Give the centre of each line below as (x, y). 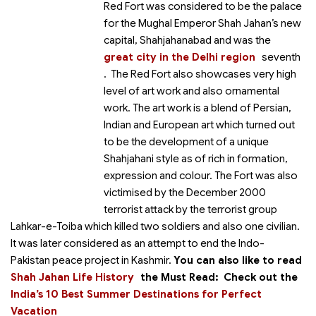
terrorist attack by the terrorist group (190, 209)
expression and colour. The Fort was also (201, 176)
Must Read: (191, 277)
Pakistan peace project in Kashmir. (92, 260)
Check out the (261, 277)
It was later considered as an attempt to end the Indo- (138, 243)
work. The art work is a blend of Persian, (197, 108)
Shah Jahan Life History (72, 277)
